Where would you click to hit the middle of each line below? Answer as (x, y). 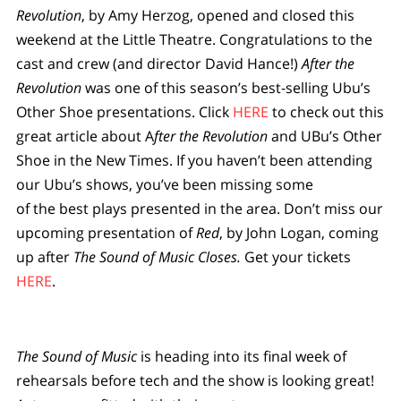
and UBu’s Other (324, 137)
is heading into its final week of (241, 357)
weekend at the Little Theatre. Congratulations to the (194, 40)
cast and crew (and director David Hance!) (158, 64)
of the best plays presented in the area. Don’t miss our (199, 209)
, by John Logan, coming (299, 233)
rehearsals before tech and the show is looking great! (195, 381)
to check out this (328, 112)
